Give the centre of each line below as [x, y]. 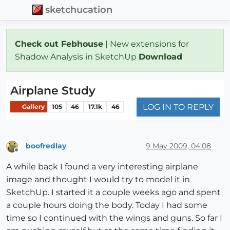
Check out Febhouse [59, 44]
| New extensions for [146, 44]
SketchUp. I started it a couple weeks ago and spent [113, 193]
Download [162, 56]
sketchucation [79, 10]
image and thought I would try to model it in [98, 180]
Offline [26, 155]
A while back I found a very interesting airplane [102, 167]
